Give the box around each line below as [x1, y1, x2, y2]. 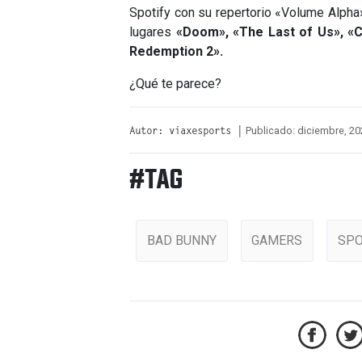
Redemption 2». [129, 44, 223, 60]
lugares [129, 24, 176, 40]
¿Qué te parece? [129, 76, 221, 92]
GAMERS [251, 232, 303, 248]
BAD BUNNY [146, 232, 217, 248]
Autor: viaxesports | [129, 127, 242, 137]
